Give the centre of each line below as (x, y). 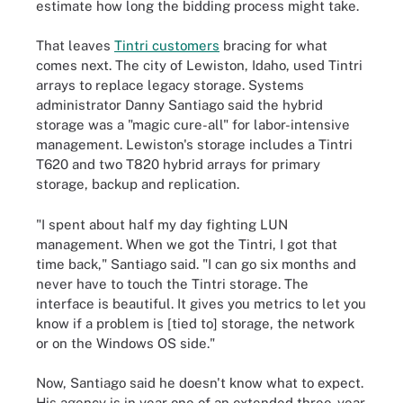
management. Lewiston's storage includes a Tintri (194, 144)
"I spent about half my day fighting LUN (162, 224)
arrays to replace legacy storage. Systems (170, 85)
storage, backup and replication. (138, 184)
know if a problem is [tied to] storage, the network (195, 323)
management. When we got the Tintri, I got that (187, 244)
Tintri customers (167, 45)
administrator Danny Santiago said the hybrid (179, 105)
